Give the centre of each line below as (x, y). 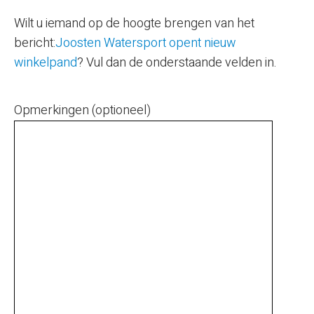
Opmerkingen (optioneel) (82, 110)
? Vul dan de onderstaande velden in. (177, 63)
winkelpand (46, 63)
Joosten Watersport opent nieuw (146, 43)
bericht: (35, 43)
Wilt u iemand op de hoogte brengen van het (134, 23)
